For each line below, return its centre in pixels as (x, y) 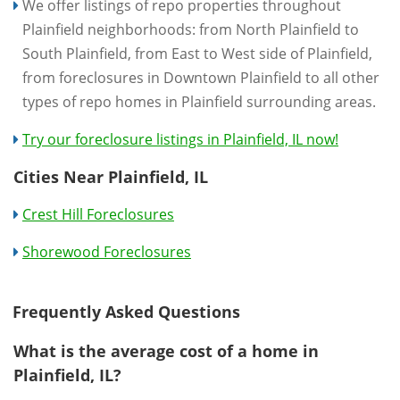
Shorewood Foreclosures (107, 252)
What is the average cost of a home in (166, 351)
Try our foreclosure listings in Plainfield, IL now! (180, 139)
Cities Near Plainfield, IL (111, 177)
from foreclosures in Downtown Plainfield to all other (201, 78)
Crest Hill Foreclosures (98, 214)
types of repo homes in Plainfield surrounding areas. (199, 102)
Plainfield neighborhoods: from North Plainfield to (191, 29)
